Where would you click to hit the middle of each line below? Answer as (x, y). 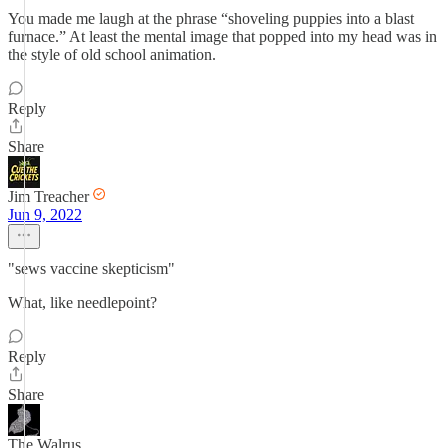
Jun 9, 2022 (45, 214)
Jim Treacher (48, 196)
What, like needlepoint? (82, 302)
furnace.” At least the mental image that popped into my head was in (222, 36)
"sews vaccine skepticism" (91, 268)
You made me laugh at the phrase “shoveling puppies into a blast (211, 18)
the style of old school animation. (112, 54)
